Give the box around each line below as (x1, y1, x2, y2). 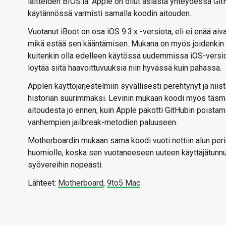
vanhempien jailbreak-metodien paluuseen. (28, 118, 178, 127)
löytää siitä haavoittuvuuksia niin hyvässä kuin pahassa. (28, 63, 221, 73)
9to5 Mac (107, 178, 140, 188)
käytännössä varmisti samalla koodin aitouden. (28, 9, 191, 18)
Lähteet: (28, 178, 58, 188)
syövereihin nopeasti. (28, 160, 103, 169)
